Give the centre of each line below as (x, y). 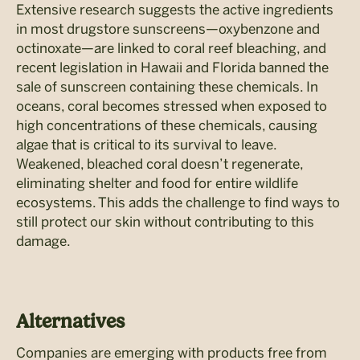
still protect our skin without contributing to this (165, 221)
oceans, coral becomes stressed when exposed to (172, 106)
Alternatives (70, 321)
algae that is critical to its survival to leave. (146, 144)
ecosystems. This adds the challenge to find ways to (178, 202)
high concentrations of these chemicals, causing (167, 125)
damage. (43, 241)
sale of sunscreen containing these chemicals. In (167, 86)
